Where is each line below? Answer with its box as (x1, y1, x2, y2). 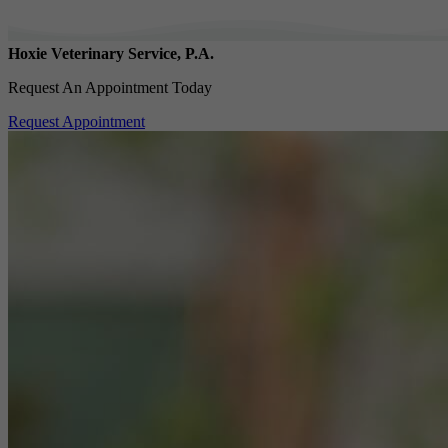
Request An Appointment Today (8, 79, 212, 97)
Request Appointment (8, 113, 145, 131)
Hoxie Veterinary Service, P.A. (8, 45, 214, 63)
